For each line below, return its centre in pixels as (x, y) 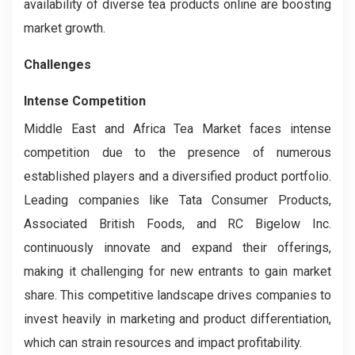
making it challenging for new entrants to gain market (177, 271)
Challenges (57, 64)
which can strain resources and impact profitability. (163, 342)
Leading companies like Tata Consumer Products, (177, 200)
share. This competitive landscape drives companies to (177, 295)
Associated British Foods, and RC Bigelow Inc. (177, 223)
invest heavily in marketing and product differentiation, (177, 319)
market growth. (65, 28)
